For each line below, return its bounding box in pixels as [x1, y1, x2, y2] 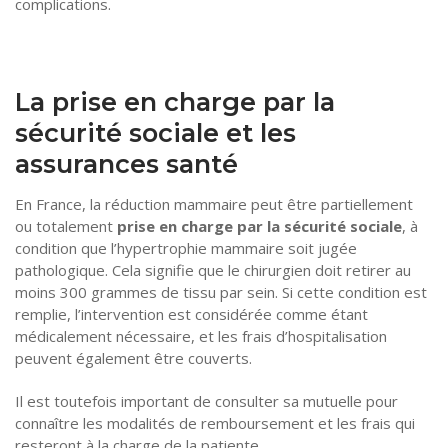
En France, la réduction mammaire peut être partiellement [15, 193, 413, 214]
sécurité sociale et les [15, 117, 296, 149]
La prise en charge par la [15, 86, 335, 118]
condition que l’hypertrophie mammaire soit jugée [15, 237, 357, 258]
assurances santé [15, 148, 238, 180]
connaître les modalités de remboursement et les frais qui [15, 413, 415, 434]
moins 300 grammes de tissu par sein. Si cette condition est [15, 281, 427, 302]
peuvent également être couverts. [15, 347, 252, 368]
